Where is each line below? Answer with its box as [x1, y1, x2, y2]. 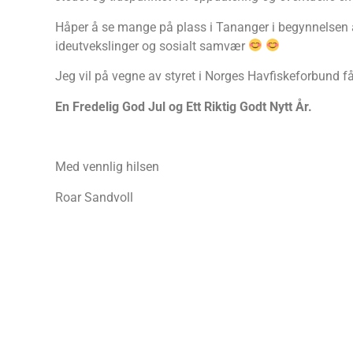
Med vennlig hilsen [55, 159, 159, 175]
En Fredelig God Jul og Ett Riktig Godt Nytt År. [55, 98, 312, 114]
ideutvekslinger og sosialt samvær [55, 38, 248, 54]
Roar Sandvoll [55, 189, 133, 205]
